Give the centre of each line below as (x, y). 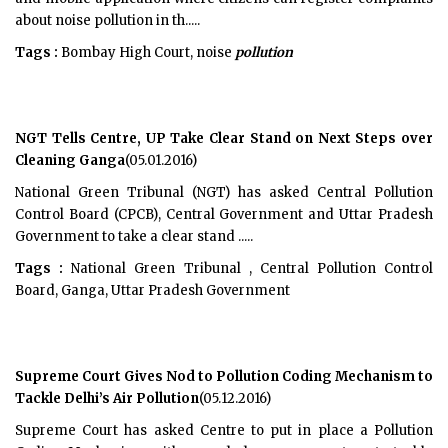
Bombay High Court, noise (146, 52)
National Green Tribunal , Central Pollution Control (248, 268)
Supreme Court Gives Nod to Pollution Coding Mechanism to (224, 376)
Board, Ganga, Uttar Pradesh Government (152, 290)
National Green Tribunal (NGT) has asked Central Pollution (224, 192)
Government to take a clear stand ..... (134, 236)
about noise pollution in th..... (107, 20)
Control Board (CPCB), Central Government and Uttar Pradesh (224, 214)
